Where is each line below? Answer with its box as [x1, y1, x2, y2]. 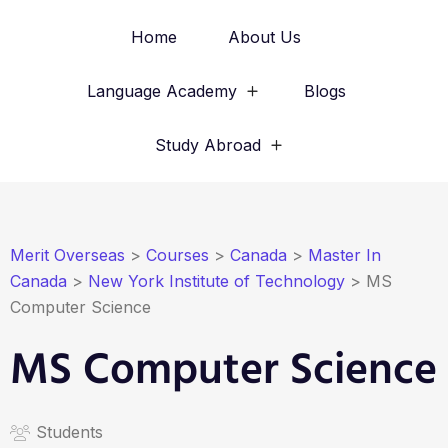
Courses [146, 245, 209, 265]
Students [36, 422, 103, 442]
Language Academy [86, 81, 237, 101]
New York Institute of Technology [88, 271, 345, 291]
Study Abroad [155, 135, 261, 155]
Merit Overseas [10, 245, 125, 265]
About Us [228, 27, 301, 47]
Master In [308, 245, 381, 265]
